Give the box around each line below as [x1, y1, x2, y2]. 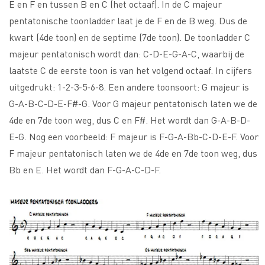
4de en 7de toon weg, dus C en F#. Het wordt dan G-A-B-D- [9, 113, 250, 126]
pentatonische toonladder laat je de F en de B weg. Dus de [9, 14, 247, 27]
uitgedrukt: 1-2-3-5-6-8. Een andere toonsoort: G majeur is [9, 80, 249, 93]
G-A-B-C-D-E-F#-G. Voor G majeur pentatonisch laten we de [9, 96, 257, 109]
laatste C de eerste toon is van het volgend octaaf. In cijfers [9, 63, 252, 76]
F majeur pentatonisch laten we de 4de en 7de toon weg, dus [9, 146, 257, 159]
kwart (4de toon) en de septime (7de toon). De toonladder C [9, 30, 250, 43]
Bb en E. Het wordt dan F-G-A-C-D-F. [9, 163, 161, 176]
